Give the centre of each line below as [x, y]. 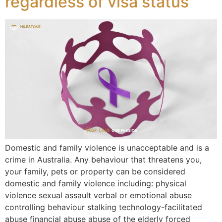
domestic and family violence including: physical [96, 183]
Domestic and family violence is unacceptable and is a [107, 147]
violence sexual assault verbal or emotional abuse [98, 195]
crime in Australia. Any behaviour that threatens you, [103, 159]
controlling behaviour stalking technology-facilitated [104, 207]
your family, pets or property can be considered [95, 171]
